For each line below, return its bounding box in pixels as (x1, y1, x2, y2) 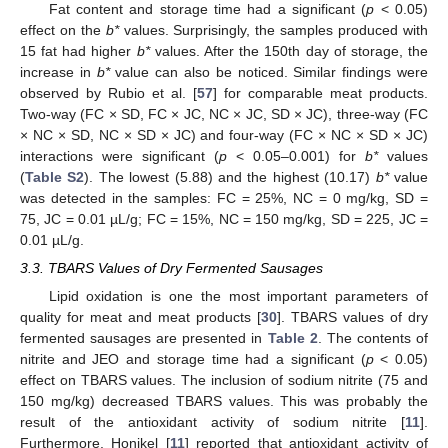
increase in (20, 63, 97, 80)
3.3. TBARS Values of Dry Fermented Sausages (20, 259, 323, 276)
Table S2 (25, 168, 85, 185)
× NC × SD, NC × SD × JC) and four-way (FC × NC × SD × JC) (20, 126, 428, 143)
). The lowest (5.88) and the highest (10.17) (84, 168, 376, 185)
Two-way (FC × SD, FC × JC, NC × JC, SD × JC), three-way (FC (20, 105, 428, 122)
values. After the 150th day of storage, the (149, 42, 429, 59)
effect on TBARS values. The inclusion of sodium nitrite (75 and (20, 371, 428, 388)
